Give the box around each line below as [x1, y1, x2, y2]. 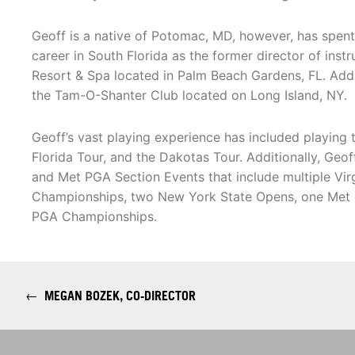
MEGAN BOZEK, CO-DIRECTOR [38, 288, 196, 304]
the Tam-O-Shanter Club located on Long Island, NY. [32, 87, 347, 104]
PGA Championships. [32, 208, 157, 225]
